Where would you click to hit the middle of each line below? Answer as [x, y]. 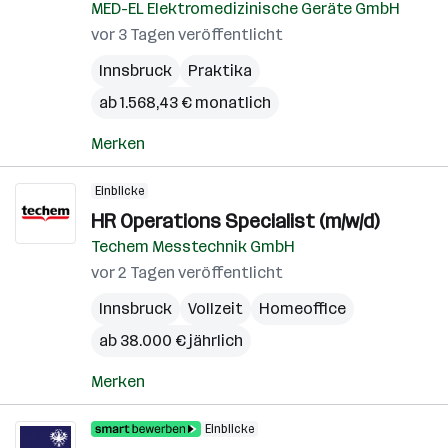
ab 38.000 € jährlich [171, 340]
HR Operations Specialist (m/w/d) [235, 221]
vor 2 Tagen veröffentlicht [187, 272]
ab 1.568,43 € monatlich [185, 102]
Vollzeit [215, 308]
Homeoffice [302, 308]
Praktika [220, 70]
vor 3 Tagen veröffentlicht [187, 34]
